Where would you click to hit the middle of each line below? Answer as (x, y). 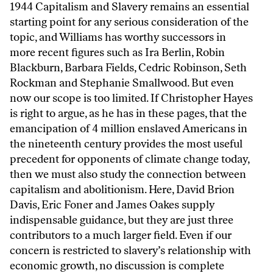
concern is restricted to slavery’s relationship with (130, 250)
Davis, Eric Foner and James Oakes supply (112, 204)
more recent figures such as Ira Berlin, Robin (117, 52)
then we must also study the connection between (128, 174)
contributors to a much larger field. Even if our (121, 235)
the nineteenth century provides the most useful (126, 144)
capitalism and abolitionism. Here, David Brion (122, 189)
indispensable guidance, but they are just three (122, 220)
